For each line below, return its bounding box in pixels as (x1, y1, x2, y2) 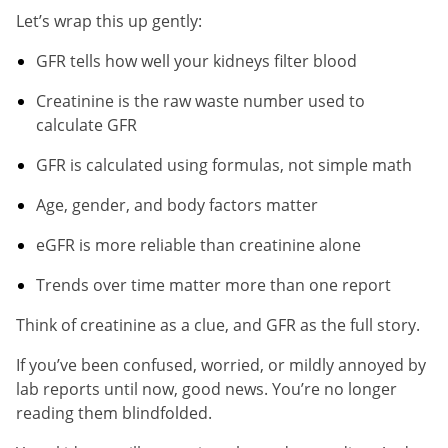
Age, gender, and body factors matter (36, 193, 318, 216)
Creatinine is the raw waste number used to (36, 89, 365, 112)
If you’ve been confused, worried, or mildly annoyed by (16, 353, 426, 376)
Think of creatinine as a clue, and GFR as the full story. (16, 313, 420, 336)
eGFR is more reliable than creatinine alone (36, 233, 361, 256)
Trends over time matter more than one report (36, 273, 391, 296)
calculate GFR (36, 113, 137, 136)
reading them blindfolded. (16, 401, 212, 424)
